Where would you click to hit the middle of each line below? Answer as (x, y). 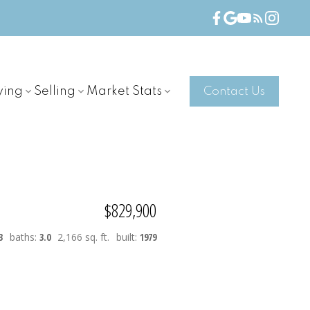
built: (128, 237)
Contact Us (234, 91)
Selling (54, 91)
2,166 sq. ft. (83, 237)
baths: (24, 237)
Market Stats (124, 91)
